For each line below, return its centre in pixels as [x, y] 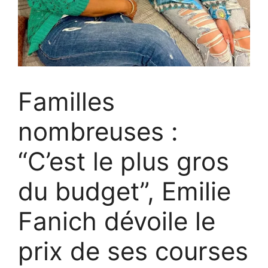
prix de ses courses [133, 251]
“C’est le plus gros [124, 161]
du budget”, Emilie [124, 191]
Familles [66, 101]
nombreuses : [98, 131]
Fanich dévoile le [117, 221]
